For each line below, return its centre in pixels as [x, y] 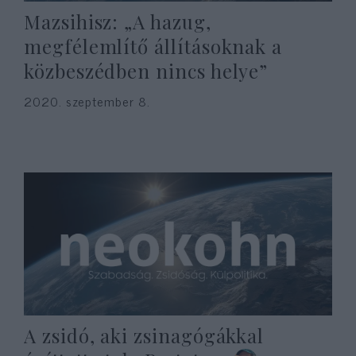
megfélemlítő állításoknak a [153, 46]
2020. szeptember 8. [87, 101]
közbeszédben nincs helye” [146, 71]
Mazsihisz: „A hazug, [118, 21]
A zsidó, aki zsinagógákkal [144, 335]
